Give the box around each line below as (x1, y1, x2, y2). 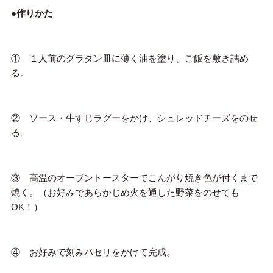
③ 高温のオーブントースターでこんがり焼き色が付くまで (10, 173, 258, 183)
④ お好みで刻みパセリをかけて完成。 (10, 247, 175, 258)
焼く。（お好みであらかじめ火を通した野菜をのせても (10, 188, 239, 198)
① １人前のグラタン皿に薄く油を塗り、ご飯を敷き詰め (10, 54, 249, 64)
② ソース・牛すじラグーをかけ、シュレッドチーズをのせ (10, 113, 258, 124)
